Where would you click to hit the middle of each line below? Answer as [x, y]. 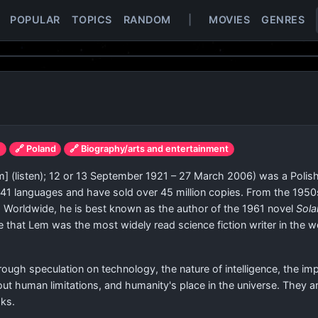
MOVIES [229, 20]
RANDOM [147, 20]
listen [27, 176]
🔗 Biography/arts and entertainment [149, 149]
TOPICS [92, 20]
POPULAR [35, 20]
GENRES [283, 20]
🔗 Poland [35, 149]
